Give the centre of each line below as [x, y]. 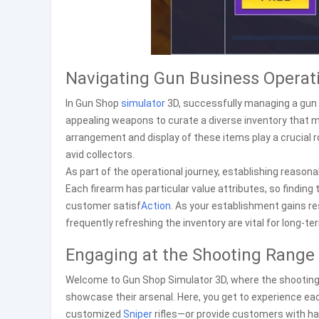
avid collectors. [100, 155]
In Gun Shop [93, 103]
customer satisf [103, 206]
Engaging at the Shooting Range [190, 255]
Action [156, 206]
